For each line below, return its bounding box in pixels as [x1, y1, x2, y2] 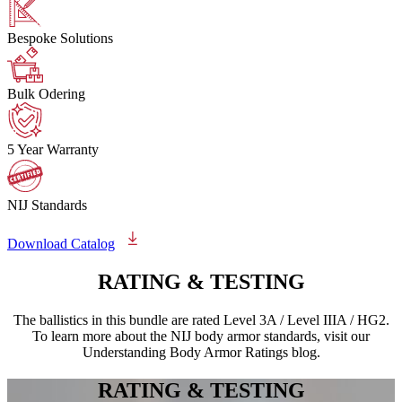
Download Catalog [7, 236, 115, 252]
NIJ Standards [7, 197, 87, 214]
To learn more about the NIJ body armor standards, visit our [32, 328, 370, 344]
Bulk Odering [7, 86, 85, 102]
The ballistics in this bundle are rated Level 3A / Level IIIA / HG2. [13, 311, 389, 328]
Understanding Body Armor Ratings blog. [82, 344, 320, 360]
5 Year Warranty [7, 142, 99, 158]
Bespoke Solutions [7, 31, 113, 47]
